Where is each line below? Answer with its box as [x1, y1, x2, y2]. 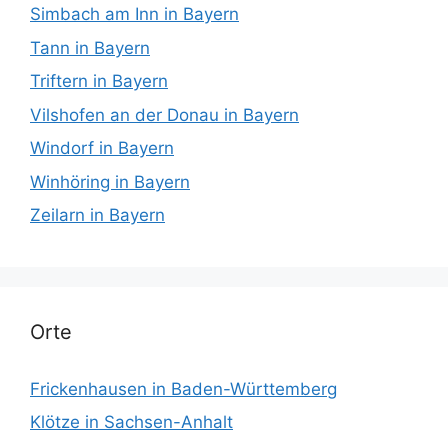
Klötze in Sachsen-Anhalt [30, 412, 233, 433]
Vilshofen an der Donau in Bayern [30, 104, 299, 125]
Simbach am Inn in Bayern [30, 4, 239, 25]
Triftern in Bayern [30, 71, 168, 92]
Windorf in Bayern [30, 138, 174, 159]
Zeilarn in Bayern [30, 205, 165, 226]
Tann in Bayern [30, 37, 150, 58]
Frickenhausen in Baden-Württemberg [30, 378, 337, 399]
